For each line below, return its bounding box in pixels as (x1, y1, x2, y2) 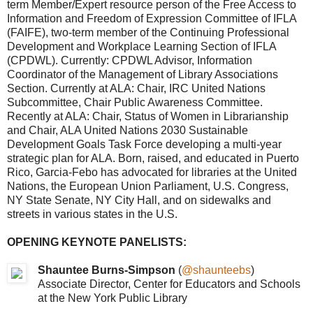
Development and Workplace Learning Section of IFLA (7, 41, 276, 53)
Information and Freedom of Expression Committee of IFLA (7, 13, 296, 25)
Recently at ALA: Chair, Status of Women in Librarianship (7, 110, 289, 123)
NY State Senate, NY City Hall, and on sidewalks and (7, 194, 271, 207)
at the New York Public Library (37, 292, 187, 305)
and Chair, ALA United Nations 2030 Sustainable (7, 124, 248, 137)
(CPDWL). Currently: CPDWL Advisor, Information (7, 54, 252, 67)
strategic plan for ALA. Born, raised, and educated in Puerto (7, 152, 299, 165)
